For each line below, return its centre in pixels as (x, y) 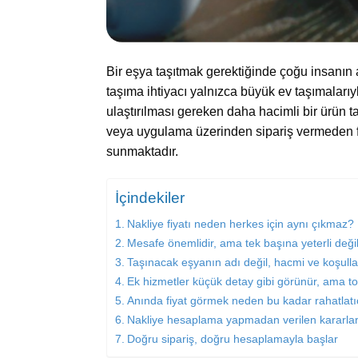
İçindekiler (149, 198)
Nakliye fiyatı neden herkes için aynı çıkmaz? (240, 224)
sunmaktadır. (142, 152)
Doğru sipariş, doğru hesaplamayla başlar (232, 339)
